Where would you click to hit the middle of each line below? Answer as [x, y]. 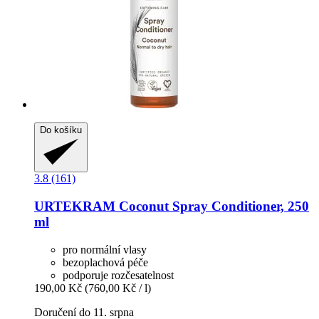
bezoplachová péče [105, 262]
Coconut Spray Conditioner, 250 [212, 206]
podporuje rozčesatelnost [118, 275]
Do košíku [61, 130]
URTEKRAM [75, 206]
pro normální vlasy [105, 249]
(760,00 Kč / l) [118, 288]
